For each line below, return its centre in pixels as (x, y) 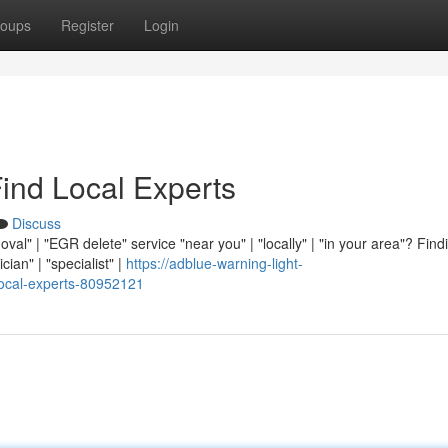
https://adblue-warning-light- (214, 263)
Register (87, 25)
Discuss (36, 223)
